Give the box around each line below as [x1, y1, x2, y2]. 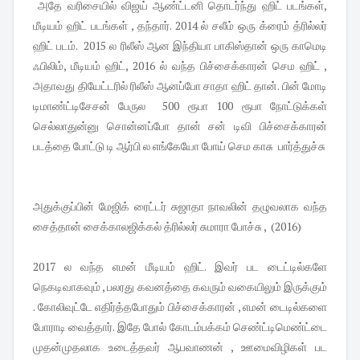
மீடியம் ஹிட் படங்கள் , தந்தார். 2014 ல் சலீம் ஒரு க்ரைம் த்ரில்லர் [33, 17, 327, 33]
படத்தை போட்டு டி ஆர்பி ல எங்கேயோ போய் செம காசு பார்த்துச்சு [33, 137, 325, 153]
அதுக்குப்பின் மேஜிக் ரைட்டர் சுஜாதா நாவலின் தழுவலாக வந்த [33, 198, 327, 214]
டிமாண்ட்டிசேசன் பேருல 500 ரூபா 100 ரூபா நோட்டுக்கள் [33, 97, 327, 113]
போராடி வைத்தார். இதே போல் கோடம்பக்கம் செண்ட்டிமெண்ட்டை [33, 318, 327, 334]
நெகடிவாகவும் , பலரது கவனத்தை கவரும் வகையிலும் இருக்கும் [33, 278, 327, 294]
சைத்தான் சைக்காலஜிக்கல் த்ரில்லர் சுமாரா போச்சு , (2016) [33, 218, 301, 234]
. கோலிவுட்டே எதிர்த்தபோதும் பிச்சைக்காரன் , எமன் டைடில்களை [33, 298, 327, 314]
